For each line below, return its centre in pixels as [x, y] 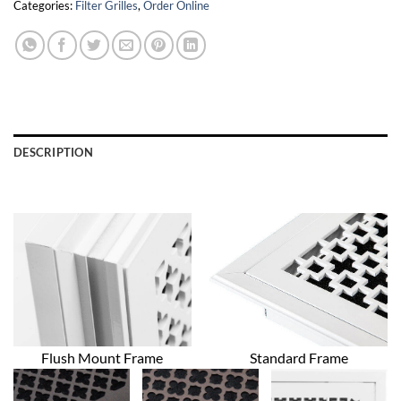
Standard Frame [299, 358]
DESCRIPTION [53, 153]
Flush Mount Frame [102, 358]
